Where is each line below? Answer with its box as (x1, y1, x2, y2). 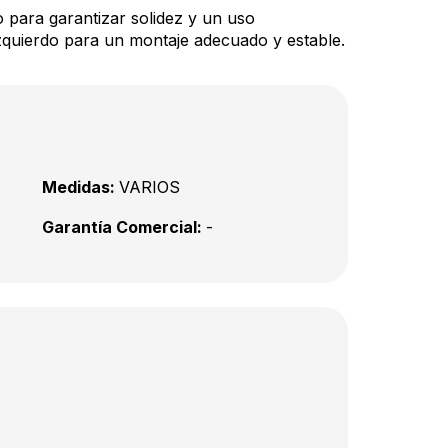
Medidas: (42, 177, 119, 197)
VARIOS (119, 177, 180, 197)
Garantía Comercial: (42, 217, 206, 237)
